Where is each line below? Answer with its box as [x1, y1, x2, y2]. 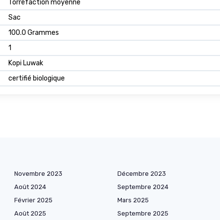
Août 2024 [14, 183, 46, 191]
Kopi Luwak [8, 59, 43, 68]
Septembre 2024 [117, 183, 168, 191]
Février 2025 [14, 196, 53, 204]
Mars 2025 [117, 196, 149, 204]
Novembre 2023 [14, 170, 62, 178]
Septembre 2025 [117, 210, 168, 218]
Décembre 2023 [117, 170, 166, 178]
